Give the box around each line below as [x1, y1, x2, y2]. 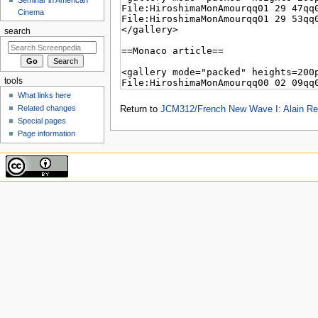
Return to [119, 104, 160, 114]
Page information [18, 129, 76, 138]
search [4, 26, 31, 35]
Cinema [18, 7, 45, 16]
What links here [18, 91, 72, 100]
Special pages [18, 116, 67, 126]
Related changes [18, 104, 77, 113]
